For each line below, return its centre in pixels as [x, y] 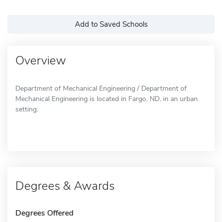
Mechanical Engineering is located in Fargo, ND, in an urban [107, 99]
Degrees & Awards [65, 186]
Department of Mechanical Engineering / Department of [101, 88]
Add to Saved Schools [111, 24]
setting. [27, 109]
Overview [41, 60]
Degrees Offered [44, 213]
